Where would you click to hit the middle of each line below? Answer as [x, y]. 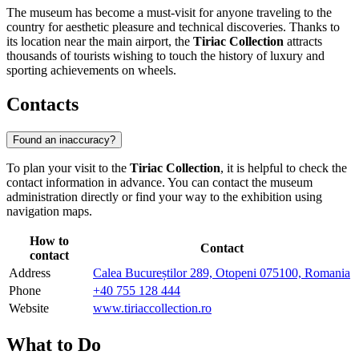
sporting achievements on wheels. [91, 71]
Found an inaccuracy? [64, 139]
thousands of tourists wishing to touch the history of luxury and [165, 56]
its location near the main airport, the [100, 42]
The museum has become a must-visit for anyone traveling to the [169, 13]
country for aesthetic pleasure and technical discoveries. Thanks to [173, 27]
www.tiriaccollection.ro [152, 308]
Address [30, 272]
